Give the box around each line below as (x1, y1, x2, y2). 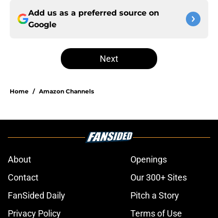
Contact (8, 172, 38, 183)
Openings (130, 154, 167, 165)
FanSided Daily (8, 190, 65, 201)
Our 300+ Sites (130, 172, 187, 183)
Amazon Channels (39, 88, 94, 95)
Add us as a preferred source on (28, 8, 159, 18)
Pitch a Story (130, 190, 179, 201)
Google (28, 20, 56, 30)
